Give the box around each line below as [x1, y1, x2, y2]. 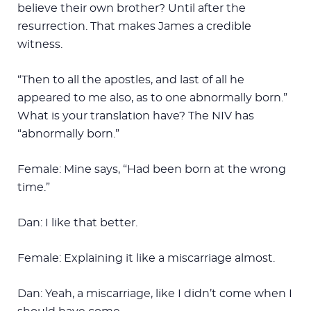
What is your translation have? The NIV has [17, 110, 254, 121]
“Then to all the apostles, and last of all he [17, 74, 244, 85]
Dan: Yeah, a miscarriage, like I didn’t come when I [17, 287, 292, 299]
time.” [17, 181, 50, 193]
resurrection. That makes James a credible [17, 20, 251, 32]
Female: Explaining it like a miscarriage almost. [17, 252, 275, 264]
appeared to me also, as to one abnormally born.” [17, 92, 287, 103]
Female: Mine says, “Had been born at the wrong [17, 163, 286, 175]
